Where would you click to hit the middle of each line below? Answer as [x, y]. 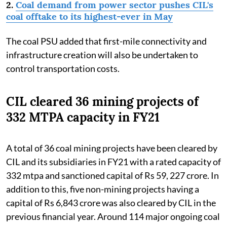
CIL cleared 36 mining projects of [102, 101]
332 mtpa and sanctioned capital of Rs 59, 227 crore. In [112, 175]
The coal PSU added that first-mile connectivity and [106, 41]
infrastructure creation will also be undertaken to [102, 54]
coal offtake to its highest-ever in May [89, 16]
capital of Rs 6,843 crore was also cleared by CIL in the [111, 202]
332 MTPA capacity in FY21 [83, 117]
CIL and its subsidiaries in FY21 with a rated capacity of [113, 161]
